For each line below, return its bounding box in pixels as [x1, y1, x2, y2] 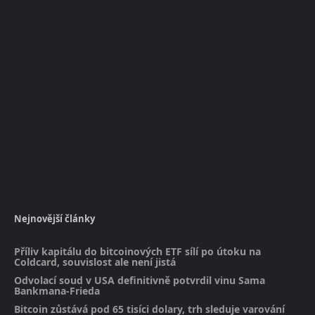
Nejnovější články [14, 212, 95, 226]
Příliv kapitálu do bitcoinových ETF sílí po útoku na [14, 245, 261, 259]
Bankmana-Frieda [14, 284, 100, 298]
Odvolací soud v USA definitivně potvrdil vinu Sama [14, 274, 265, 288]
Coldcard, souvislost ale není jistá [14, 255, 176, 269]
